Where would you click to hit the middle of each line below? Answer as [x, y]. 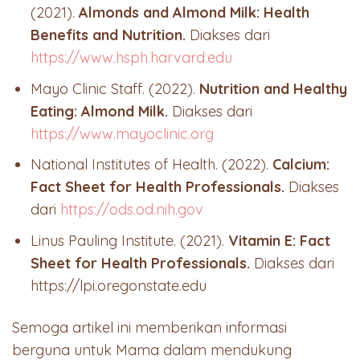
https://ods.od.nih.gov [130, 210]
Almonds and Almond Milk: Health [194, 12]
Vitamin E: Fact [280, 241]
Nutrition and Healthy [274, 88]
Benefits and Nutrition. [108, 35]
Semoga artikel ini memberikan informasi [149, 327]
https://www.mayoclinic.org [123, 133]
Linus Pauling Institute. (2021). [130, 241]
